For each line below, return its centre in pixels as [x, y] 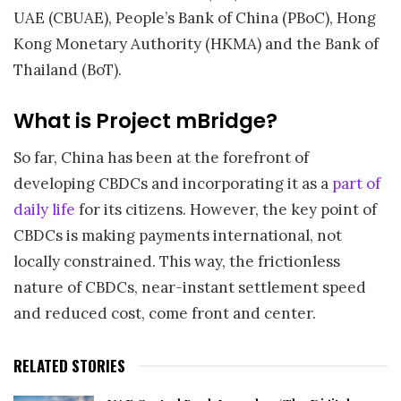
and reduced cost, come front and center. [165, 314]
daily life [44, 210]
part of [356, 184]
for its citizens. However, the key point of [226, 210]
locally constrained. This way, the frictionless [177, 262]
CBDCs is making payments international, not [178, 236]
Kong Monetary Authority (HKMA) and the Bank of [196, 44]
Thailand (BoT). [68, 70]
